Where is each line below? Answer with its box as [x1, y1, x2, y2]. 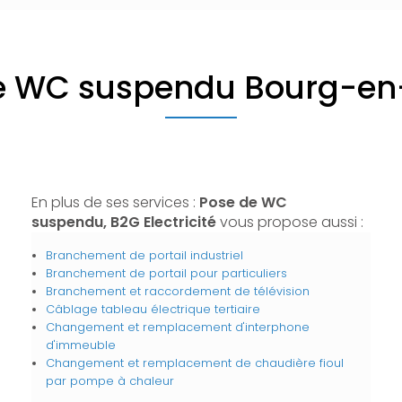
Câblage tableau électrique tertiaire [45, 301, 260, 317]
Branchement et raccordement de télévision [45, 284, 310, 299]
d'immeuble [45, 337, 116, 353]
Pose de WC [198, 192, 287, 213]
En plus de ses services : [31, 192, 199, 213]
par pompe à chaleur [45, 373, 174, 389]
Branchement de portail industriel [45, 248, 243, 263]
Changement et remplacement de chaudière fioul [45, 355, 344, 371]
